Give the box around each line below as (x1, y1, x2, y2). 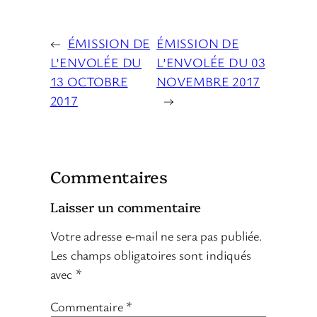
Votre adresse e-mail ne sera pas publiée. (50, 227, 263, 245)
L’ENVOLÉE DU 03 (156, 53, 265, 71)
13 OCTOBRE (50, 72, 128, 90)
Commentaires (50, 165, 168, 188)
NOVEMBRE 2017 (156, 72, 260, 90)
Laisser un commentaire (50, 197, 201, 216)
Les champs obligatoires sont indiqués (50, 246, 251, 264)
